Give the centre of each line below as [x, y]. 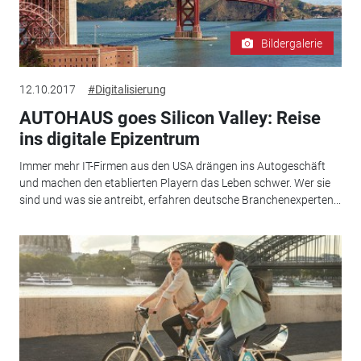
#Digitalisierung [127, 89]
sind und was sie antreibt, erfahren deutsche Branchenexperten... [180, 200]
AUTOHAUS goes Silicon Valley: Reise [170, 118]
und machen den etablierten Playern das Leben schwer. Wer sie [174, 183]
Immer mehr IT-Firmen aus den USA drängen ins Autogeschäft [172, 166]
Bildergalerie [292, 43]
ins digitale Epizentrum [109, 139]
